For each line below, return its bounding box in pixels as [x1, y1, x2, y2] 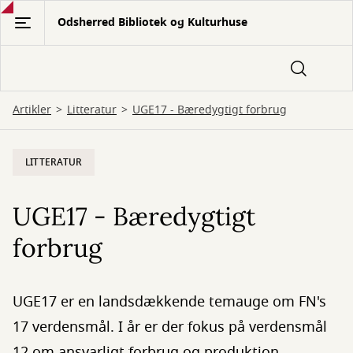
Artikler [13, 102, 51, 118]
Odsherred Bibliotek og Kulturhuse [58, 14, 247, 31]
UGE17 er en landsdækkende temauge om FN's [13, 292, 326, 312]
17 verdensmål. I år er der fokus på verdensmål [13, 317, 327, 337]
